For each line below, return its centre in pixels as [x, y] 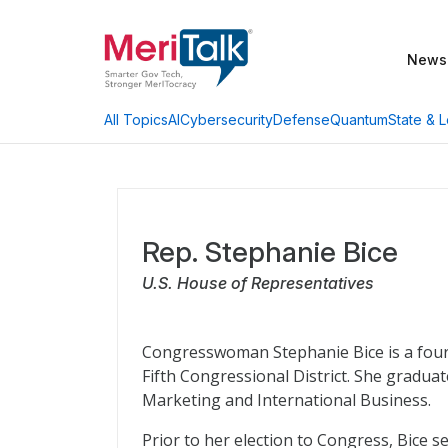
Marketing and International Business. [286, 400]
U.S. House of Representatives [258, 283]
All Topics [136, 119]
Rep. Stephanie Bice [270, 252]
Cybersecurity [226, 119]
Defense [301, 119]
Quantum [359, 119]
